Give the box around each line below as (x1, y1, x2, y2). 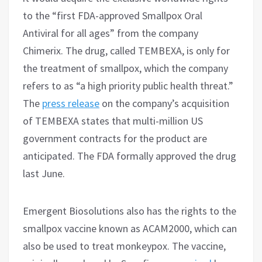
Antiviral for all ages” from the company (23, 26, 198, 40)
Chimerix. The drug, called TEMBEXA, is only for (23, 43, 230, 57)
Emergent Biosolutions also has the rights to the (23, 204, 236, 218)
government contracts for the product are (23, 131, 207, 145)
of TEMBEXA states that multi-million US (23, 113, 203, 127)
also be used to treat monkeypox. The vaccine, (23, 239, 226, 253)
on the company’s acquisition (99, 96, 229, 110)
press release (42, 96, 99, 110)
